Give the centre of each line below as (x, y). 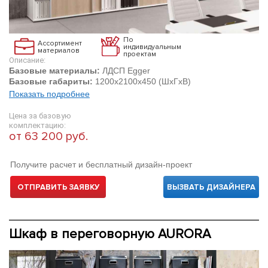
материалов (59, 50)
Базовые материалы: (54, 71)
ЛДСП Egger (125, 71)
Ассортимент (60, 43)
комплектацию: (37, 125)
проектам (140, 54)
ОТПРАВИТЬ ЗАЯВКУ (58, 187)
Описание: (27, 60)
